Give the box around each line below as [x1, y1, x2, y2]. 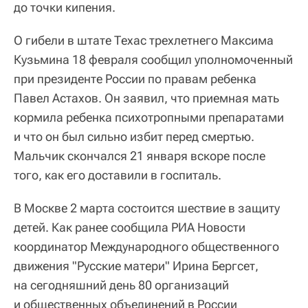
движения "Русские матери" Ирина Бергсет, [14, 258, 258, 273]
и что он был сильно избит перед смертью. [14, 129, 254, 144]
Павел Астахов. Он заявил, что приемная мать [14, 90, 279, 105]
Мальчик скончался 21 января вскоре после [14, 148, 265, 163]
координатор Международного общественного [14, 239, 279, 254]
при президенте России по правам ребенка [14, 71, 256, 86]
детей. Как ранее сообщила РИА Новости [14, 219, 245, 234]
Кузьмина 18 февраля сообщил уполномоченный [14, 52, 293, 67]
